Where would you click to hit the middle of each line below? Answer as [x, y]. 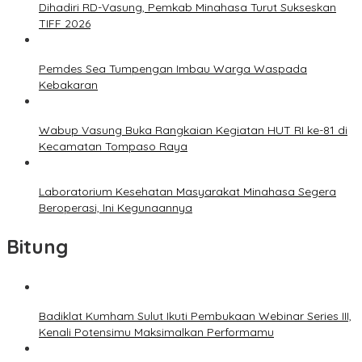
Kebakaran [68, 84]
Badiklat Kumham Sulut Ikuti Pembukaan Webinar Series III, [195, 316]
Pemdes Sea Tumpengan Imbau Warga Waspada [173, 68]
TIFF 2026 [65, 23]
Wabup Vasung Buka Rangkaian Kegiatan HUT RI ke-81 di [193, 130]
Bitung [37, 246]
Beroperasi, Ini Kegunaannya [116, 207]
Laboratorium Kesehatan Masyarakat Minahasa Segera [187, 191]
